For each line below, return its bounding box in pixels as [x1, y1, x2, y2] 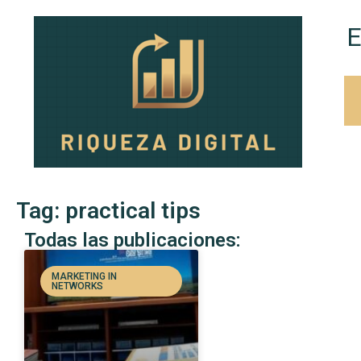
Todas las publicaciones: [24, 229, 241, 251]
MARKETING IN [52, 271, 118, 283]
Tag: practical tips [16, 197, 201, 224]
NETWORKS [52, 280, 104, 293]
